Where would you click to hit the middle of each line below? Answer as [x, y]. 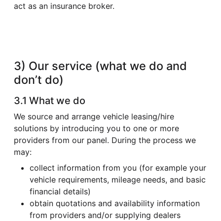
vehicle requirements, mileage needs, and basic [118, 179]
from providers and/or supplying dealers [105, 215]
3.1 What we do [50, 100]
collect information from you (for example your [118, 167]
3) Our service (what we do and [100, 66]
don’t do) [39, 79]
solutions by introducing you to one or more [96, 128]
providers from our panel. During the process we [105, 140]
